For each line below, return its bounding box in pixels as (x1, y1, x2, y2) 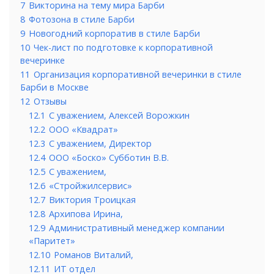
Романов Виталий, (54, 249, 133, 261)
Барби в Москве (20, 81, 89, 94)
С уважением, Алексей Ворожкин (49, 109, 190, 122)
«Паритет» (29, 235, 75, 247)
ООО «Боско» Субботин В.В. (49, 152, 169, 164)
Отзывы (34, 95, 67, 108)
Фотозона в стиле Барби (29, 13, 135, 26)
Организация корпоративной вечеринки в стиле (34, 68, 242, 81)
